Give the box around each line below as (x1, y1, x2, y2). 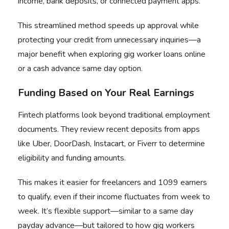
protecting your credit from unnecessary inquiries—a (18, 34, 201, 45)
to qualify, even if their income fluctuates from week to (18, 191, 210, 202)
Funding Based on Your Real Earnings (18, 86, 194, 100)
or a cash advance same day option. (18, 63, 143, 74)
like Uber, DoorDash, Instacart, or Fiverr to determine (18, 138, 205, 149)
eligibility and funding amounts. (18, 152, 128, 164)
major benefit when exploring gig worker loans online (18, 49, 205, 60)
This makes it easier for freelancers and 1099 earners (18, 177, 207, 188)
